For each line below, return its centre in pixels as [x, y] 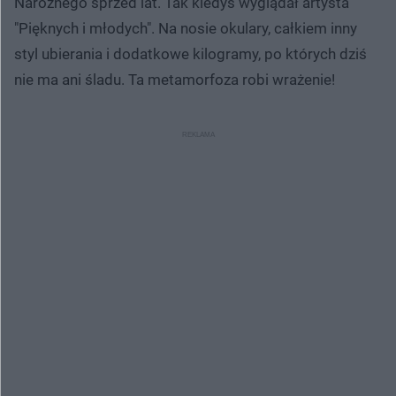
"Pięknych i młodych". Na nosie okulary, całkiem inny [186, 28]
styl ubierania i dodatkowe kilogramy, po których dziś [190, 53]
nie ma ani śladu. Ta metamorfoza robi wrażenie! [175, 79]
